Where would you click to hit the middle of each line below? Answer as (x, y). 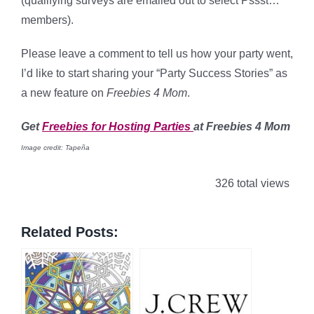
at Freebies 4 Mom (242, 127)
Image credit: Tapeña (55, 148)
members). (47, 20)
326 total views (251, 183)
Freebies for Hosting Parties (118, 127)
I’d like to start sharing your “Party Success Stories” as (154, 73)
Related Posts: (70, 232)
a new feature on (64, 93)
